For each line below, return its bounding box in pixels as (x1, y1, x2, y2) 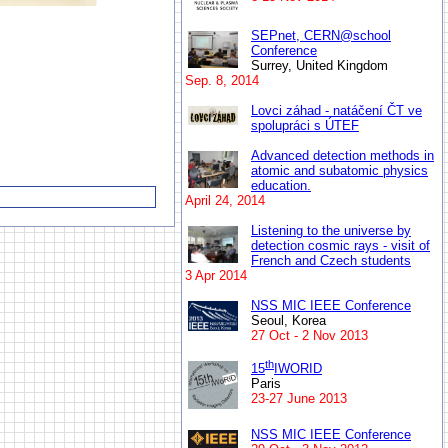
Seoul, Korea (251, 312, 326, 328)
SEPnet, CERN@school (251, 27, 391, 43)
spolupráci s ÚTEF (251, 117, 359, 133)
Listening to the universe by (251, 222, 411, 238)
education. (251, 177, 311, 193)
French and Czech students (251, 252, 411, 268)
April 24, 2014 (185, 192, 265, 208)
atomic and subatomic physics (251, 162, 428, 178)
